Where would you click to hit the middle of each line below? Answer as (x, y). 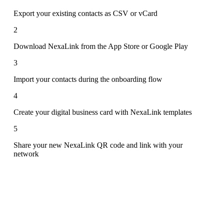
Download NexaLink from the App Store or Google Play (101, 46)
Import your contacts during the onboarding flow (88, 79)
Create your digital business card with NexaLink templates (103, 112)
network (26, 154)
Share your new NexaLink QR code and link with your (98, 145)
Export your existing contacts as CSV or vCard (85, 14)
